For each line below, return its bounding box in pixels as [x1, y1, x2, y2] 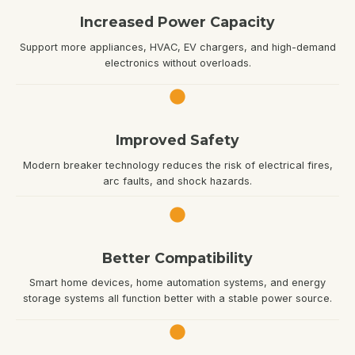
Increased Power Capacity [80, 13, 275, 30]
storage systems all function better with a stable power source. [23, 292, 332, 305]
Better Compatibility [102, 249, 253, 266]
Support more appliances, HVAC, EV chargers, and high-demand [19, 40, 336, 53]
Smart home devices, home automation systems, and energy [29, 277, 326, 289]
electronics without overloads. [104, 56, 251, 69]
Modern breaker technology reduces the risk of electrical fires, [22, 158, 333, 171]
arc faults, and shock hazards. [103, 174, 252, 187]
